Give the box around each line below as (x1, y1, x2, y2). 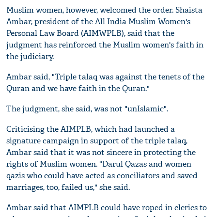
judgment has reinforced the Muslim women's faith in (6, 39, 204, 50)
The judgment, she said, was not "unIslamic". (6, 103, 169, 114)
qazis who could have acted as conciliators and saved (6, 170, 198, 181)
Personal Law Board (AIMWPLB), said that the (6, 28, 175, 38)
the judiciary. (6, 51, 54, 62)
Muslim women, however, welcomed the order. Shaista (6, 4, 203, 15)
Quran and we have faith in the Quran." (6, 83, 150, 93)
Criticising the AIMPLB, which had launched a (6, 124, 175, 134)
